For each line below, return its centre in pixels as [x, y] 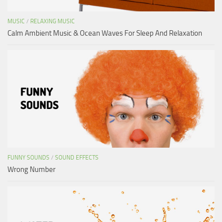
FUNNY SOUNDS [28, 157]
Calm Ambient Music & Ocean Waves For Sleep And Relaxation [105, 33]
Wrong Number [31, 169]
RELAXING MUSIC [53, 21]
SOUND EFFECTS [77, 157]
